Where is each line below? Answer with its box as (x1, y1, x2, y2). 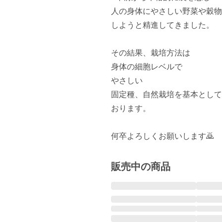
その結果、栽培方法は (111, 49, 190, 57)
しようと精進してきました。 (111, 21, 214, 29)
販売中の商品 (111, 161, 170, 172)
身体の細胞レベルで (111, 62, 182, 71)
